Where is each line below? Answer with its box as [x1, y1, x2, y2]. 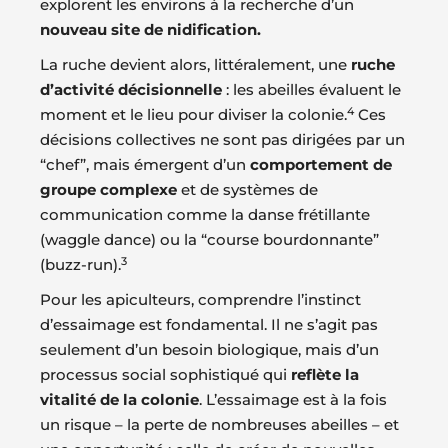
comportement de [250, 155, 392, 175]
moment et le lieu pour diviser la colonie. [40, 105, 347, 125]
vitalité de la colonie [40, 390, 199, 410]
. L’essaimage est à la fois [199, 390, 387, 410]
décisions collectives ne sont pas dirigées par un [40, 130, 405, 150]
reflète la [291, 365, 359, 385]
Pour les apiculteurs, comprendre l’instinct [40, 290, 361, 310]
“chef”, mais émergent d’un [40, 155, 250, 175]
